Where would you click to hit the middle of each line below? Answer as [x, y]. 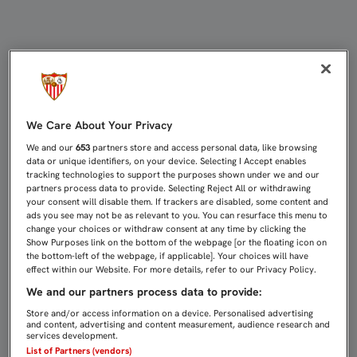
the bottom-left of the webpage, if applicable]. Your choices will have [168, 256]
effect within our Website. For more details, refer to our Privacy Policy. [172, 270]
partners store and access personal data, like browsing [204, 148]
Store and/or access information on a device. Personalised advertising [170, 314]
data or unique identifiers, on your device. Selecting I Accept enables [167, 161]
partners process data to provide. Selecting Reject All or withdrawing [169, 188]
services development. [73, 336]
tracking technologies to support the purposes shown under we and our [173, 175]
